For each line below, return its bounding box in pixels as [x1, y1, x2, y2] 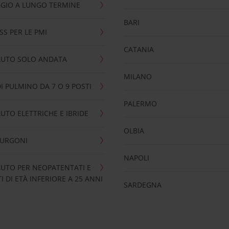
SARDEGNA [124, 180, 162, 190]
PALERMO [124, 99, 157, 108]
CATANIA [124, 44, 154, 54]
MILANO [124, 72, 152, 81]
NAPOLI [124, 153, 150, 163]
